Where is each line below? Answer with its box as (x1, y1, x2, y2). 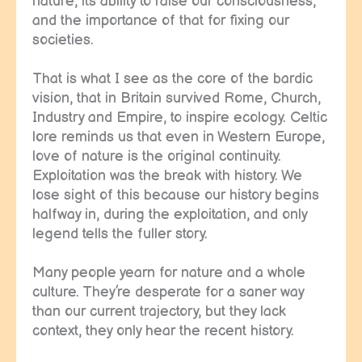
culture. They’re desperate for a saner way (32, 283, 304, 301)
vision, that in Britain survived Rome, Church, (32, 89, 321, 107)
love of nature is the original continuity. (32, 147, 281, 165)
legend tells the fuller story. (32, 225, 208, 242)
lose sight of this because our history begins (32, 186, 319, 204)
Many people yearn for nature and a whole (32, 263, 305, 281)
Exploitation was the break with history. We (32, 166, 302, 184)
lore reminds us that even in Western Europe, (32, 128, 325, 145)
